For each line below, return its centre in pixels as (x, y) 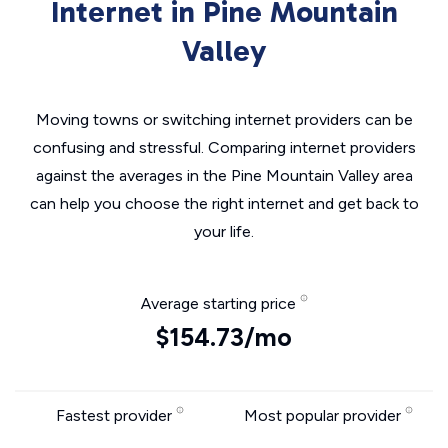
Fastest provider (115, 415)
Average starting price (220, 303)
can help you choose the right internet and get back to (224, 203)
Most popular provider (324, 415)
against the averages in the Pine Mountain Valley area (224, 175)
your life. (224, 231)
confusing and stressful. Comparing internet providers (224, 147)
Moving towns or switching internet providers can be (224, 119)
